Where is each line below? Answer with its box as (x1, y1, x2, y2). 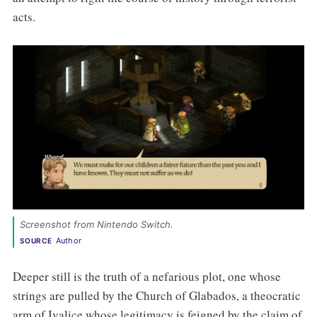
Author (55, 235, 82, 246)
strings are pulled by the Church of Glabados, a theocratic (12, 287, 301, 304)
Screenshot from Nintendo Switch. (19, 218, 176, 230)
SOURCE (19, 236, 52, 245)
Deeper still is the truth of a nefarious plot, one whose (12, 267, 281, 284)
